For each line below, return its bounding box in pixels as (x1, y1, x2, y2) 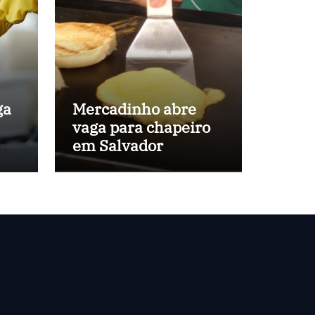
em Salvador (72, 135, 163, 155)
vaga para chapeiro (72, 117, 210, 137)
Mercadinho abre (72, 98, 196, 119)
